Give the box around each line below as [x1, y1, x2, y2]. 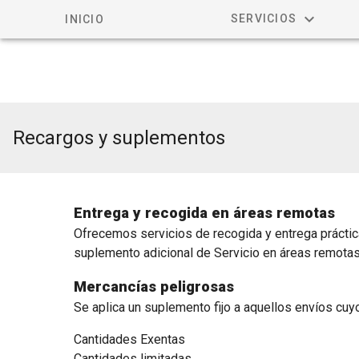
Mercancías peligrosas [73, 278, 234, 296]
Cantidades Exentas [73, 332, 185, 347]
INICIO [65, 13, 104, 26]
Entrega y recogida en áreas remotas [73, 204, 335, 222]
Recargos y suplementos [13, 127, 225, 149]
